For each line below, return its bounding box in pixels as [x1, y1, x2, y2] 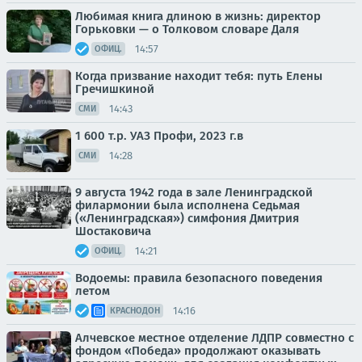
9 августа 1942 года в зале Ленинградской [75, 185, 313, 200]
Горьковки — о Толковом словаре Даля [75, 22, 299, 36]
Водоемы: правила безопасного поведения [75, 271, 322, 285]
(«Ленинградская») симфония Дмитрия [75, 211, 299, 225]
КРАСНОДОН [110, 305, 160, 316]
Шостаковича [75, 224, 151, 238]
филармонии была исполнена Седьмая [75, 198, 300, 213]
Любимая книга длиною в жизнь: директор [75, 9, 321, 23]
